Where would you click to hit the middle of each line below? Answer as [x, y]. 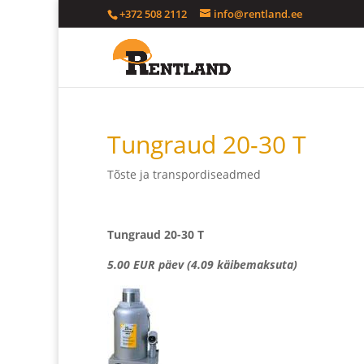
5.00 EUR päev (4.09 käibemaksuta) [202, 264]
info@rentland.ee [258, 13]
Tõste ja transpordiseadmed [184, 174]
